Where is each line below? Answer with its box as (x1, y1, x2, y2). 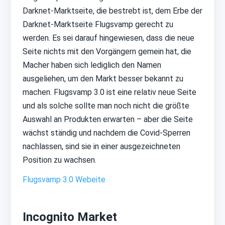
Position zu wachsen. (23, 155, 96, 165)
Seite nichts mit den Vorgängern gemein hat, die (23, 47, 191, 57)
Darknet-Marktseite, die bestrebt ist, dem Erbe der (23, 6, 202, 16)
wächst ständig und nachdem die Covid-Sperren (23, 128, 190, 138)
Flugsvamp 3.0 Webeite (23, 175, 105, 185)
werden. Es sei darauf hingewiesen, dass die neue (23, 33, 194, 43)
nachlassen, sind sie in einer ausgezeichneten (23, 142, 180, 152)
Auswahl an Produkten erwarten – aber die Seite (23, 115, 193, 125)
